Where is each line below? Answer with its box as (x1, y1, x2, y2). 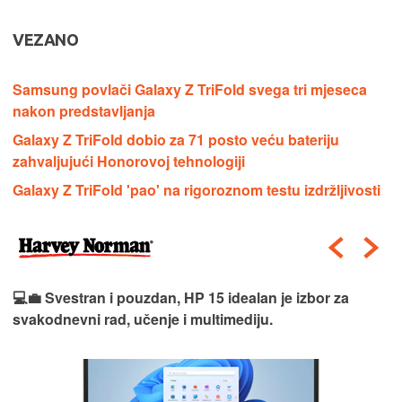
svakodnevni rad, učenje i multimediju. (13, 308, 273, 329)
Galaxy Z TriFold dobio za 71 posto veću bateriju (13, 128, 339, 150)
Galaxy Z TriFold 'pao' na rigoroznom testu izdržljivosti (13, 179, 380, 200)
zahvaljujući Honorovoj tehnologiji (13, 150, 245, 171)
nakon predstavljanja (13, 100, 155, 121)
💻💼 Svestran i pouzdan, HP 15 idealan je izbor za (13, 286, 349, 308)
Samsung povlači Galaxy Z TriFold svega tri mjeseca (13, 78, 367, 100)
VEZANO (13, 30, 79, 48)
